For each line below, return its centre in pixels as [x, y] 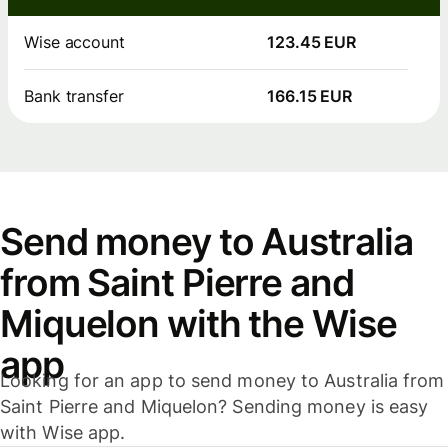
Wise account [74, 42]
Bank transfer [74, 96]
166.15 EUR [310, 96]
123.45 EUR [312, 42]
